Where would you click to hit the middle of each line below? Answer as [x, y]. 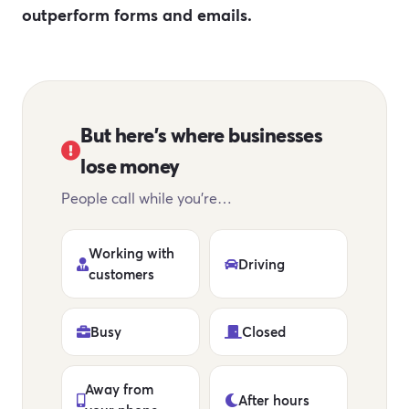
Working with [131, 253]
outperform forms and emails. [137, 15]
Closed [264, 331]
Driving [262, 263]
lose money [130, 166]
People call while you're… [147, 198]
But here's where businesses [202, 135]
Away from [119, 389]
